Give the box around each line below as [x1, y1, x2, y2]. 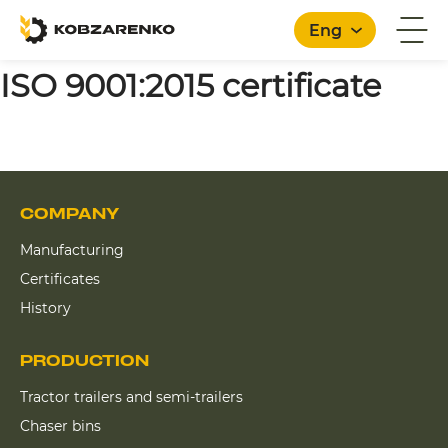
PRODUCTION [20, 354, 149, 368]
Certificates [20, 270, 100, 288]
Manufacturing [20, 241, 124, 259]
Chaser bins [20, 417, 101, 435]
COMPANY [20, 207, 119, 221]
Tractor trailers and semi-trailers [20, 388, 243, 406]
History [20, 299, 71, 317]
